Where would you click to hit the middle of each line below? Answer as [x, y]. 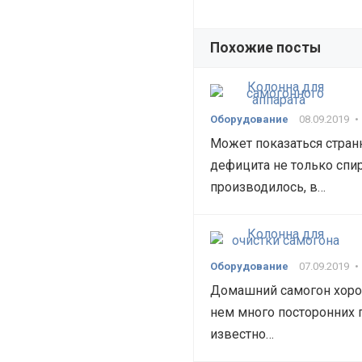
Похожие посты [265, 48]
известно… [242, 335]
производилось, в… [268, 187]
